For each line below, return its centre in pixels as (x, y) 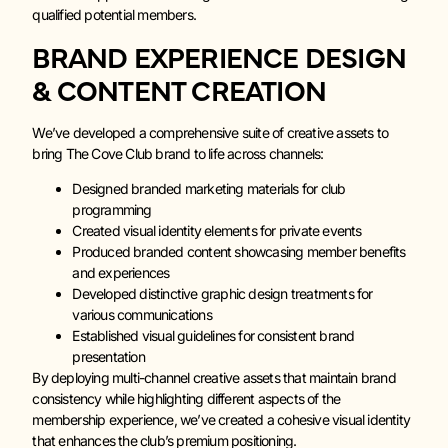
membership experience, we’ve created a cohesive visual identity (221, 420)
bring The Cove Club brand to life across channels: (178, 153)
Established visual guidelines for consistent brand (213, 336)
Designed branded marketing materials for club (209, 189)
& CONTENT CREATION (179, 88)
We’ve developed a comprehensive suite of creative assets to (210, 132)
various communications (142, 315)
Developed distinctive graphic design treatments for (222, 294)
